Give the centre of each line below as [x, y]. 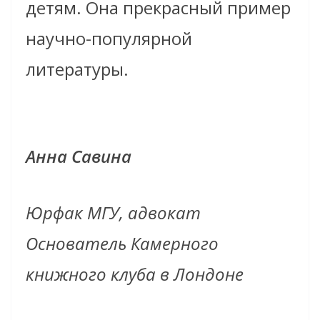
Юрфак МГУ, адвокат [115, 213]
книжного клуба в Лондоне [137, 274]
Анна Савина [79, 156]
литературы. [77, 69]
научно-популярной [109, 39]
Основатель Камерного [122, 244]
